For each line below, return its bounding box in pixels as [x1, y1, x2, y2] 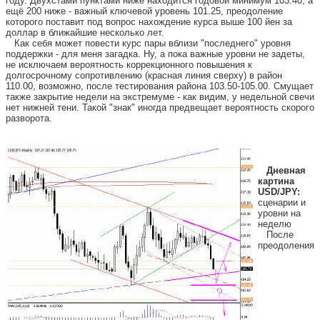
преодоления [258, 240, 314, 251]
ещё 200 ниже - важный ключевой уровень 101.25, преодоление [6, 6, 283, 16]
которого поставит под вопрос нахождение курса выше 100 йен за [6, 16, 292, 27]
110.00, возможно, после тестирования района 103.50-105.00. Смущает [6, 81, 314, 91]
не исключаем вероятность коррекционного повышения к [6, 59, 252, 70]
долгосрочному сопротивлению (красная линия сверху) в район [6, 70, 282, 81]
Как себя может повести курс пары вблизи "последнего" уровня [6, 38, 291, 49]
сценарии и [258, 197, 306, 208]
